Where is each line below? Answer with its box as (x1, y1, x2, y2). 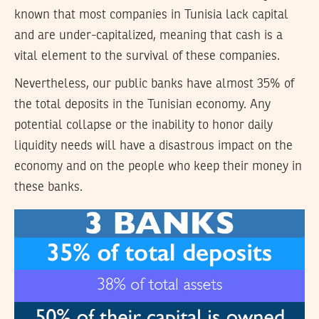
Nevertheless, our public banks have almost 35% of (14, 78, 294, 91)
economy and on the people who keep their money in (14, 160, 302, 174)
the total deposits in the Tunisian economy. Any (14, 98, 271, 112)
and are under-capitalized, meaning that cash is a (14, 29, 283, 43)
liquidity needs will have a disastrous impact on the (14, 140, 293, 153)
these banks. (14, 181, 83, 194)
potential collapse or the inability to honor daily (14, 119, 273, 132)
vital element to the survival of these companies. (14, 50, 280, 63)
